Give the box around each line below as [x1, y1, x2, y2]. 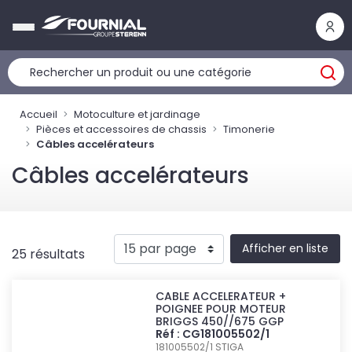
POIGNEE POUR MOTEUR [156, 301, 287, 317]
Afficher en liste [242, 240, 328, 256]
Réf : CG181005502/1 [156, 326, 270, 342]
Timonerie [223, 122, 275, 137]
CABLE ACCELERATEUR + [156, 288, 287, 304]
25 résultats [12, 245, 85, 263]
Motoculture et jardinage [74, 107, 200, 122]
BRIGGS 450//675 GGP [156, 313, 284, 329]
